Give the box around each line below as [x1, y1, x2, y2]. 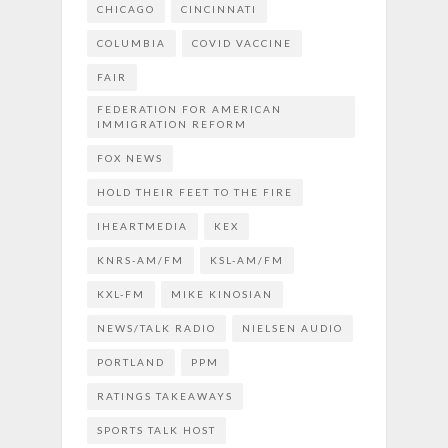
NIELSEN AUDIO [241, 322, 343, 335]
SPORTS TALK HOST [96, 424, 216, 437]
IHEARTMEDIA [96, 220, 188, 233]
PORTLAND [96, 356, 165, 369]
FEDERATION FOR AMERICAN [96, 103, 282, 116]
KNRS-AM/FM [96, 254, 184, 267]
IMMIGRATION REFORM [96, 118, 247, 131]
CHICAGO [96, 3, 155, 16]
